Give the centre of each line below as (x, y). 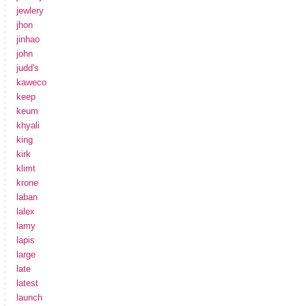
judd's (28, 68)
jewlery (30, 11)
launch (29, 297)
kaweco (31, 82)
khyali (28, 125)
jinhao (28, 39)
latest (27, 283)
